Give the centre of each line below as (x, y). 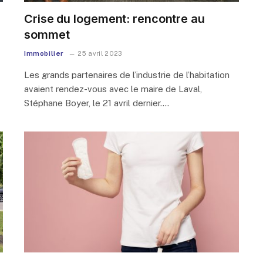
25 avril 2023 (100, 53)
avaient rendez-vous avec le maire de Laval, (113, 89)
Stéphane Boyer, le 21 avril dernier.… (97, 103)
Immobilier (44, 53)
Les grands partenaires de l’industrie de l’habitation (127, 75)
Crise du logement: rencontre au (114, 18)
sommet (47, 34)
